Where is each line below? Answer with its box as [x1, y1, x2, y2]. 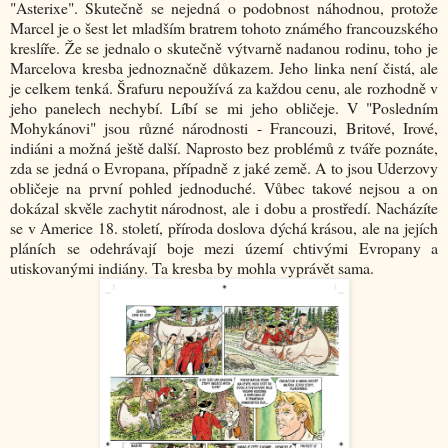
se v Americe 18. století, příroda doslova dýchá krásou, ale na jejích [10, 217, 438, 239]
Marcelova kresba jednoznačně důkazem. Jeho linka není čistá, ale [10, 57, 438, 79]
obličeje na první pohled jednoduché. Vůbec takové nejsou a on [10, 177, 438, 199]
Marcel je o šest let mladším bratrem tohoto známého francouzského [10, 17, 438, 39]
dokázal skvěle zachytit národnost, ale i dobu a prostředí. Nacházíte [10, 197, 438, 219]
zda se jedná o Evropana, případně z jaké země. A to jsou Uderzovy [10, 157, 438, 179]
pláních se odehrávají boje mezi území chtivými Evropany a [10, 237, 438, 259]
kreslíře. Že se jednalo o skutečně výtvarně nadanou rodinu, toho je [10, 37, 438, 59]
